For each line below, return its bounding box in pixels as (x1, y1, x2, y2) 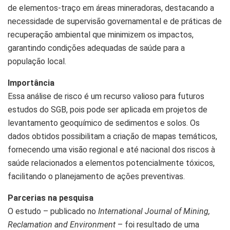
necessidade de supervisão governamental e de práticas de (8, 16, 222, 26)
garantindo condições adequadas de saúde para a (8, 43, 185, 53)
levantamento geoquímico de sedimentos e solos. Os (8, 118, 200, 128)
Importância (8, 78, 54, 88)
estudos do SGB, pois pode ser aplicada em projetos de (8, 104, 207, 114)
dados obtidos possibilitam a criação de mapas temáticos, (8, 131, 217, 141)
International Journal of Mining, (96, 206, 210, 216)
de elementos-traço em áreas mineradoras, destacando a (8, 3, 214, 13)
